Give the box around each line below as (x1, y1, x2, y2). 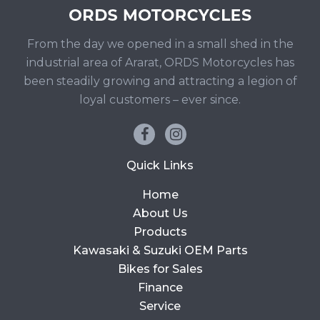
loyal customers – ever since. (79, 93, 241, 107)
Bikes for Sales (117, 262, 203, 276)
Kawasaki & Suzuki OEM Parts (72, 244, 248, 258)
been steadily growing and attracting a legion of (23, 74, 297, 89)
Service (139, 299, 181, 314)
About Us (132, 206, 188, 221)
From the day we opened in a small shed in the (26, 37, 294, 51)
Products (133, 225, 187, 239)
